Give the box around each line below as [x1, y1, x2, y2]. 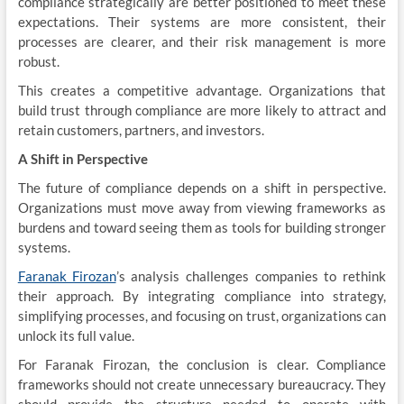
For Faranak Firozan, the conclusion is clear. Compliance [17, 356, 387, 372]
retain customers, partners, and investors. [17, 122, 264, 138]
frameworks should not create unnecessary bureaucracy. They [17, 376, 387, 392]
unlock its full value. [17, 327, 134, 344]
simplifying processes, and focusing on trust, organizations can [17, 308, 387, 324]
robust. [17, 53, 60, 69]
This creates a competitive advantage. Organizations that [17, 82, 387, 98]
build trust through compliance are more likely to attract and [17, 102, 387, 118]
